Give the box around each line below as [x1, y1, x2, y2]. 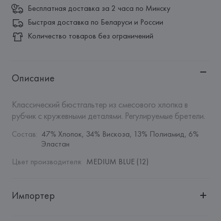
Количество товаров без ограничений [27, 31, 153, 41]
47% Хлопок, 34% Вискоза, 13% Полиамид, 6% [41, 129, 199, 139]
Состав [11, 129, 36, 139]
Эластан [41, 139, 70, 149]
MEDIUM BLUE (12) [86, 156, 148, 167]
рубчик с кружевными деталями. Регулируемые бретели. [11, 110, 205, 121]
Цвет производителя [11, 156, 81, 167]
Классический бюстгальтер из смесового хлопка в [11, 99, 188, 110]
